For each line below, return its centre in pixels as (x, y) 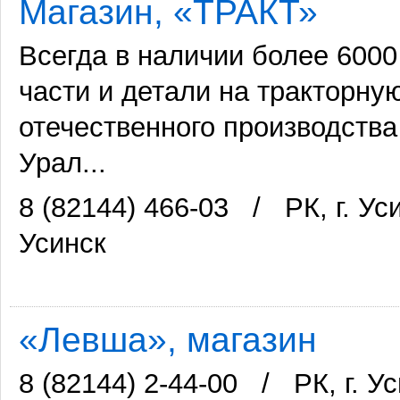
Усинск (62, 244)
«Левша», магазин (168, 340)
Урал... (62, 163)
